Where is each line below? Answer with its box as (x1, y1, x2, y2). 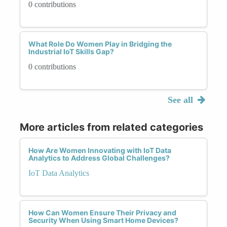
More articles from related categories (20, 121, 203, 133)
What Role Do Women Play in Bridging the (28, 39, 172, 48)
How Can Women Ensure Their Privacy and (28, 208, 176, 217)
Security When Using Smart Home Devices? (28, 215, 178, 224)
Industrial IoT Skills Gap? (28, 47, 114, 56)
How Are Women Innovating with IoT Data (28, 145, 171, 155)
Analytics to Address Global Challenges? (28, 153, 170, 162)
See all (167, 94, 196, 105)
